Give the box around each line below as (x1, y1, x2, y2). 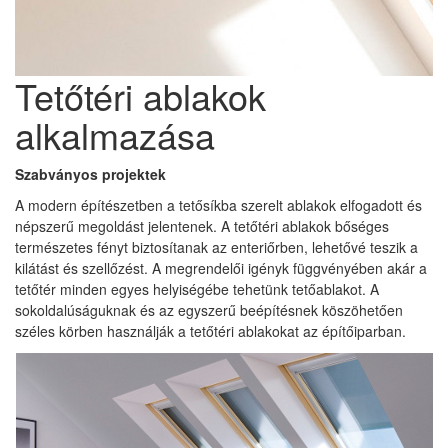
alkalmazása (15, 109, 215, 160)
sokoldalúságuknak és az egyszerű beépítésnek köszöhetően (15, 300, 403, 320)
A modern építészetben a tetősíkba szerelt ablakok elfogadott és (15, 195, 422, 215)
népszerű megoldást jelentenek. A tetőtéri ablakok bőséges (15, 216, 389, 236)
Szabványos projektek (15, 164, 166, 184)
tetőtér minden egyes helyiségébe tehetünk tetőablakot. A (15, 279, 379, 299)
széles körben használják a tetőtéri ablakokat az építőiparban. (15, 321, 406, 341)
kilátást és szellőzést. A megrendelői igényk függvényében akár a (15, 258, 427, 278)
